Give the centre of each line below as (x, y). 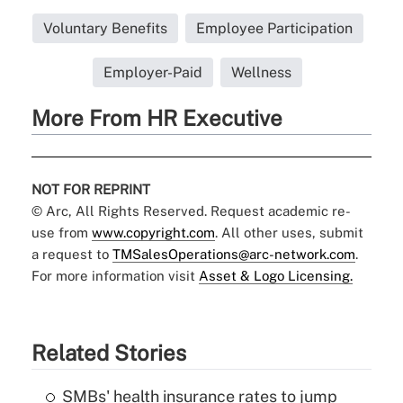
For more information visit (115, 276)
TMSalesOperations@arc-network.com (233, 255)
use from (61, 233)
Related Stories (108, 353)
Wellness (262, 73)
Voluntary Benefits (105, 29)
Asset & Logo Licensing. (275, 276)
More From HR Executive (157, 118)
